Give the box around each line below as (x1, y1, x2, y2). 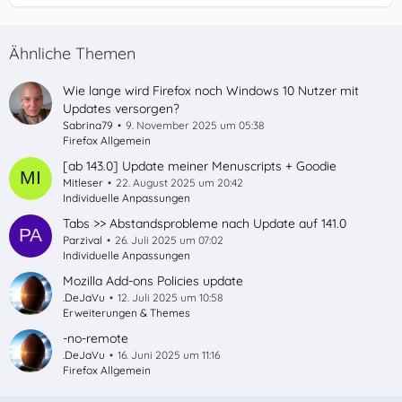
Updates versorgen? (63, 100, 179, 117)
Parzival (63, 233, 102, 247)
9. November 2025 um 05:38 (126, 118, 264, 132)
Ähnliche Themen (9, 43, 135, 64)
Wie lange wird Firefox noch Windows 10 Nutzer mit (63, 83, 359, 99)
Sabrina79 (63, 118, 113, 132)
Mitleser (63, 176, 103, 189)
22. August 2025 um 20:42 (116, 176, 243, 189)
